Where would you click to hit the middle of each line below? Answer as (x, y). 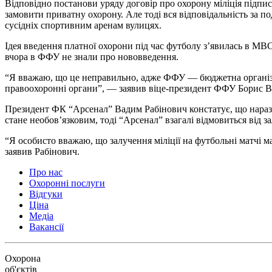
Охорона (23, 258)
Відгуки (46, 194)
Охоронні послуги (67, 183)
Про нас (46, 172)
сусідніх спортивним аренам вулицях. (83, 25)
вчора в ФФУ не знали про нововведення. (92, 56)
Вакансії (46, 226)
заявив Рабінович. (42, 151)
